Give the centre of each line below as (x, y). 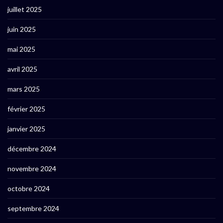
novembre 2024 (32, 169)
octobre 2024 (29, 189)
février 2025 (26, 109)
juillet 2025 (25, 9)
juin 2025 (22, 29)
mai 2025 (21, 49)
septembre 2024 (33, 209)
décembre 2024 (32, 149)
